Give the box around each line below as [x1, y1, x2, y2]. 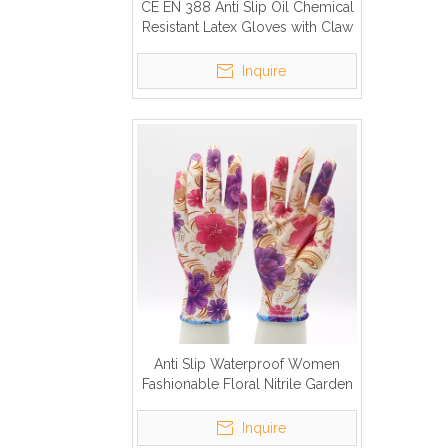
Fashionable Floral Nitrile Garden [141, 376, 353, 392]
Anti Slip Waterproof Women [154, 356, 340, 372]
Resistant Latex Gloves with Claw [141, 19, 353, 35]
